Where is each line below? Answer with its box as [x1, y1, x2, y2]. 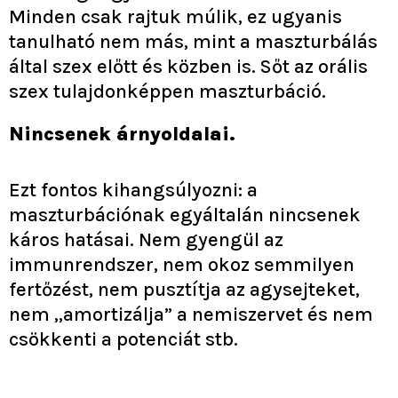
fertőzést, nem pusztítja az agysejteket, [9, 278, 360, 302]
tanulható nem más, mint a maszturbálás [9, 30, 378, 54]
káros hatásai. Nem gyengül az [9, 228, 283, 252]
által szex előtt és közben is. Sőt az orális [9, 55, 368, 79]
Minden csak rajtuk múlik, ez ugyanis [9, 5, 342, 29]
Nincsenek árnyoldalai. [9, 123, 235, 147]
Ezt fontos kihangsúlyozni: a [9, 179, 258, 203]
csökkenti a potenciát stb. [9, 328, 238, 352]
